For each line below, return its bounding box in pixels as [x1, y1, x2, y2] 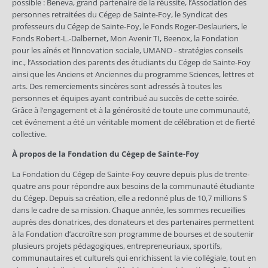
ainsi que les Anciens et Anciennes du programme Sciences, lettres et [12, 68, 254, 80]
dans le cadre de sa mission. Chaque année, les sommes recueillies [12, 204, 245, 215]
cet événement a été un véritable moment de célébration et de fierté [12, 116, 255, 127]
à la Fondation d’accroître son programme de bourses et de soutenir [12, 228, 254, 239]
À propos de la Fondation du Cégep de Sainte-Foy [12, 148, 199, 160]
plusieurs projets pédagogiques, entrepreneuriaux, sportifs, [12, 240, 222, 251]
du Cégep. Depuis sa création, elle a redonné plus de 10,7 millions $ [12, 192, 247, 203]
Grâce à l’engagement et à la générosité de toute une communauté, [12, 104, 250, 115]
